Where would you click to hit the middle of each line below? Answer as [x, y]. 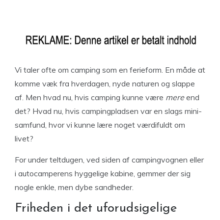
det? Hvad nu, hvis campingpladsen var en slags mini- [108, 111]
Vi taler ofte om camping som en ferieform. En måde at [110, 70]
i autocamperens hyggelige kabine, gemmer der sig [103, 173]
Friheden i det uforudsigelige [96, 208]
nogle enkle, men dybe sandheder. [74, 187]
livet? [24, 138]
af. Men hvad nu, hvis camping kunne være [90, 97]
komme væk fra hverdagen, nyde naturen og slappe [105, 83]
